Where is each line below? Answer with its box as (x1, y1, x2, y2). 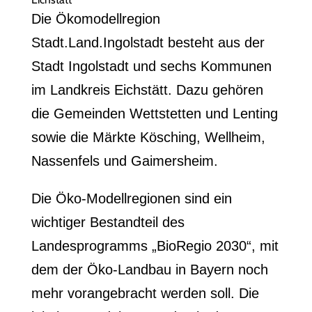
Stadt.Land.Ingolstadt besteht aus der (31, 35, 265, 50)
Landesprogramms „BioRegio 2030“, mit (31, 238, 279, 253)
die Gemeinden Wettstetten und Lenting (31, 106, 278, 121)
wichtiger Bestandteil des (31, 214, 185, 230)
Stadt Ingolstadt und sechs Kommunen (31, 58, 272, 74)
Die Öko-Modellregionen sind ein (31, 191, 232, 206)
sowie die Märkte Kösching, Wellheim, (31, 130, 265, 145)
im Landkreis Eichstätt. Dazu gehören (31, 82, 263, 97)
